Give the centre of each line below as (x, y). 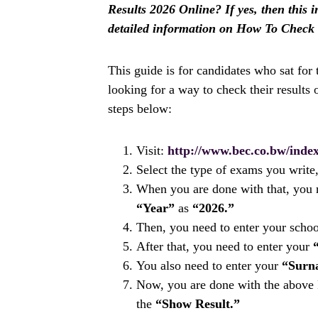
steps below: (140, 109)
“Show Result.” (198, 304)
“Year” (155, 208)
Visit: (152, 150)
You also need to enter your (209, 265)
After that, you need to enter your (225, 246)
